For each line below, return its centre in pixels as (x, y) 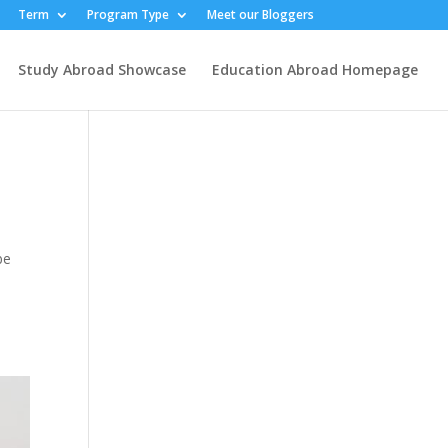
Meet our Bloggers (260, 14)
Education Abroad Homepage (315, 69)
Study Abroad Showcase (102, 69)
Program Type (127, 14)
